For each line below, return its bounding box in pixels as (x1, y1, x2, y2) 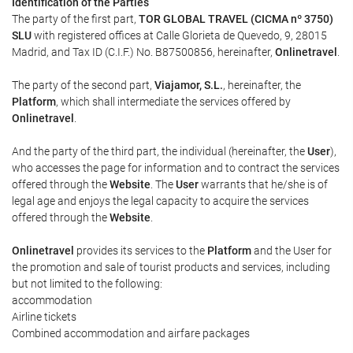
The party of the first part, (12, 13, 139, 25)
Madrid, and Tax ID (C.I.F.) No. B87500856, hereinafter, (12, 46, 275, 58)
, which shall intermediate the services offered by (56, 95, 291, 108)
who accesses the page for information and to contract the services (12, 162, 340, 174)
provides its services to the (74, 244, 207, 257)
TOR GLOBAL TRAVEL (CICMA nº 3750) (139, 13, 333, 25)
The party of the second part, (12, 79, 154, 91)
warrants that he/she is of (199, 178, 328, 191)
